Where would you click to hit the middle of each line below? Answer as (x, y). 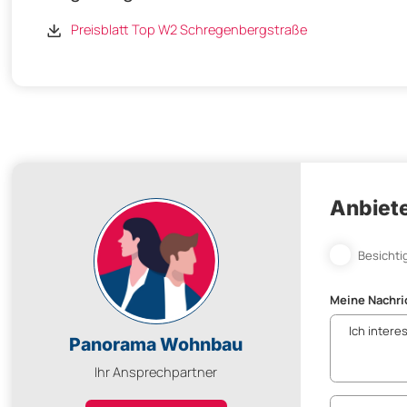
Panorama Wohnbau (156, 344)
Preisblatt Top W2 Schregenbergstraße (189, 29)
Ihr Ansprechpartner (156, 372)
